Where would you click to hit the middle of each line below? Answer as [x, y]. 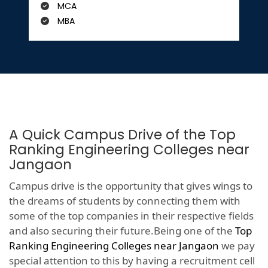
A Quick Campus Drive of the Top [122, 135]
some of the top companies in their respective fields [131, 216]
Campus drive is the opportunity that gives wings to [131, 186]
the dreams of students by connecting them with [125, 201]
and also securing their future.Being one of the [122, 231]
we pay [237, 246]
